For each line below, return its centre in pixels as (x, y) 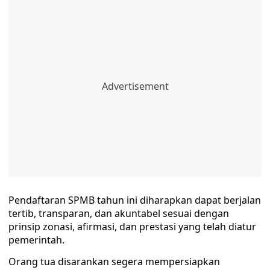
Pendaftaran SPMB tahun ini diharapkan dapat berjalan (135, 200)
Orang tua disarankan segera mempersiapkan (114, 262)
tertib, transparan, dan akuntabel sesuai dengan (119, 213)
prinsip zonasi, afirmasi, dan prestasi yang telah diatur (132, 227)
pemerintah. (36, 240)
